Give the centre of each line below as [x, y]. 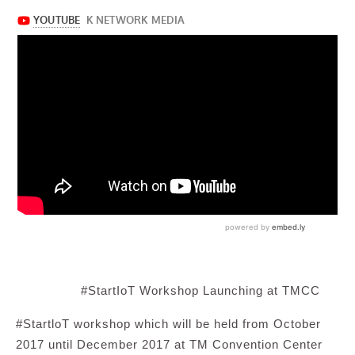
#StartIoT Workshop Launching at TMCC [200, 290]
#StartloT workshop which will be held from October [168, 323]
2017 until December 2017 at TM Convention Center [169, 344]
